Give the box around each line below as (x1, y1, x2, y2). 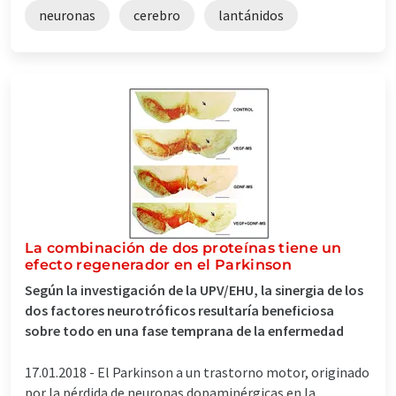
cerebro (133, 5, 180, 24)
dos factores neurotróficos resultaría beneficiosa (25, 301, 334, 319)
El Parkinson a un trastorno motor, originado (97, 362, 369, 381)
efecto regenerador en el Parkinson (25, 255, 292, 273)
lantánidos (218, 5, 284, 24)
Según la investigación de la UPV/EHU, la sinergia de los (25, 280, 363, 299)
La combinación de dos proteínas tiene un (25, 239, 342, 256)
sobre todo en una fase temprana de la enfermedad (25, 321, 344, 339)
